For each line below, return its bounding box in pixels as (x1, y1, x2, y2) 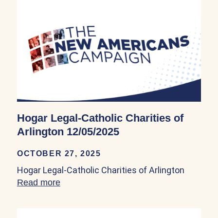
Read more (17, 177, 60, 187)
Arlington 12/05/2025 (17, 125, 119, 138)
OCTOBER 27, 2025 (17, 149, 101, 158)
